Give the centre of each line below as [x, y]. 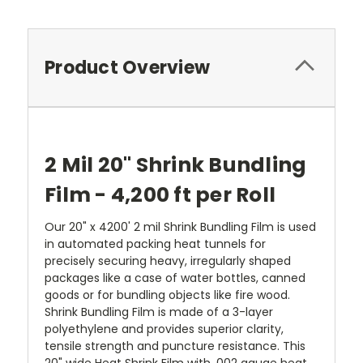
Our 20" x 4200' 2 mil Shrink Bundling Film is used [180, 226]
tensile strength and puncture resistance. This [175, 346]
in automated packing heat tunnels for [155, 243]
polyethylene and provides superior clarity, [164, 329]
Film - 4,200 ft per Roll [160, 194]
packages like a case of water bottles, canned [175, 278]
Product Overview [127, 67]
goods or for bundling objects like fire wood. [167, 295]
